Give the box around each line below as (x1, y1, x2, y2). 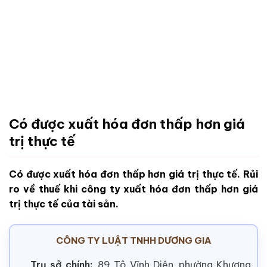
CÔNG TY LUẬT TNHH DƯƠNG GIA (55, 234, 212, 246)
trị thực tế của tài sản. (9, 198, 119, 210)
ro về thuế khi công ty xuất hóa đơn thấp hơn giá (9, 183, 258, 195)
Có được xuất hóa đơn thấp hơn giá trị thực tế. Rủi (9, 168, 258, 181)
